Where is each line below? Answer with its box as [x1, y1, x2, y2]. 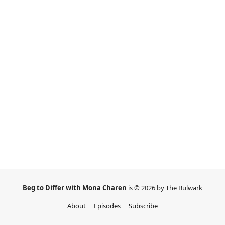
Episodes [94, 201, 121, 210]
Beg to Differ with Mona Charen [23, 183, 128, 192]
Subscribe [129, 201, 158, 210]
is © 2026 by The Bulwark [128, 183, 202, 192]
